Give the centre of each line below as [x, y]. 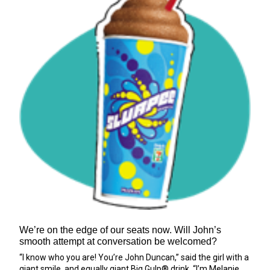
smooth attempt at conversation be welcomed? [118, 241]
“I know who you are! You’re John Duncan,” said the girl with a [134, 257]
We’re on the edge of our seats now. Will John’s [120, 230]
